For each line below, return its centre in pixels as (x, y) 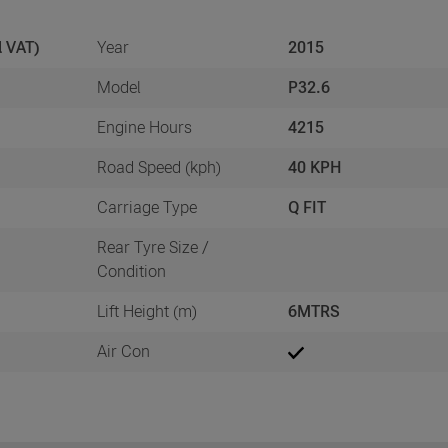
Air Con (123, 351)
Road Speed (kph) (158, 167)
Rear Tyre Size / (152, 247)
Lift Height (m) (146, 311)
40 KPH (314, 167)
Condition (131, 271)
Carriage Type (146, 207)
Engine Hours (144, 127)
